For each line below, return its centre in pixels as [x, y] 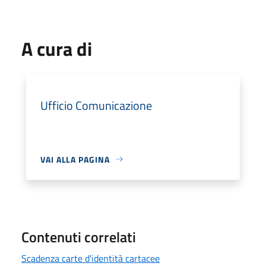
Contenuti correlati [79, 237]
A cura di [57, 48]
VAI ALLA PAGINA [75, 159]
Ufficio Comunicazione [96, 105]
